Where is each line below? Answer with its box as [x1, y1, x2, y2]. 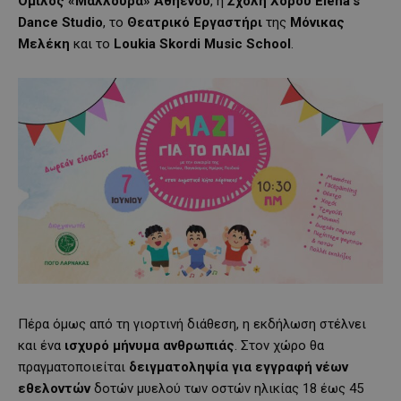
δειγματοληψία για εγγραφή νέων [129, 358, 348, 375]
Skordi [156, 35, 200, 52]
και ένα [18, 337, 64, 354]
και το [70, 35, 114, 52]
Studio [58, 13, 103, 30]
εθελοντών [18, 380, 90, 397]
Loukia [114, 35, 156, 52]
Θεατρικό [127, 13, 190, 30]
